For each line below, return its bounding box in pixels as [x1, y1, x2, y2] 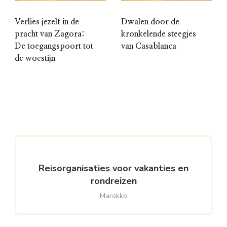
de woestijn [15, 54, 55, 63]
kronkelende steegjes [121, 30, 196, 39]
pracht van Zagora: [15, 30, 85, 39]
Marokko [100, 191, 127, 201]
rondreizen [90, 175, 137, 187]
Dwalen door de [121, 18, 179, 26]
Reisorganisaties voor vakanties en [39, 162, 188, 175]
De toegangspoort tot [15, 42, 93, 51]
